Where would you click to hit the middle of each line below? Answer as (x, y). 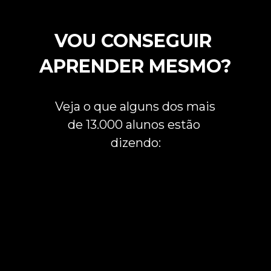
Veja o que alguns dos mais (135, 107)
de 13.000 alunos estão (134, 125)
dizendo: (135, 143)
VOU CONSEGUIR (133, 41)
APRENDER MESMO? (135, 66)
